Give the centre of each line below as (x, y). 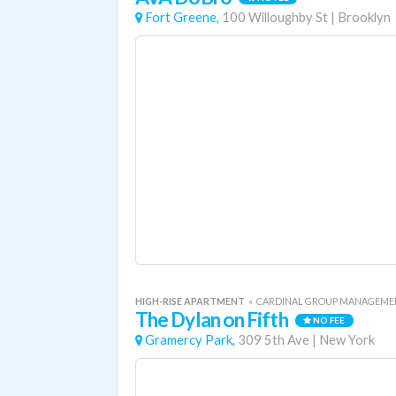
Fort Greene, (182, 17)
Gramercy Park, (190, 340)
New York (347, 340)
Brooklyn (364, 17)
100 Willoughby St (275, 17)
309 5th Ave (274, 340)
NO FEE (328, 320)
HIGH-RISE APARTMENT (191, 301)
